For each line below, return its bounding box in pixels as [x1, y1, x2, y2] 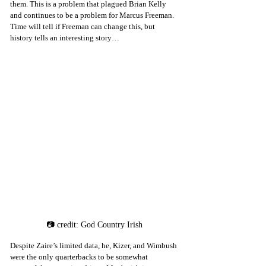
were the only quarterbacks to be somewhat [10, 252, 150, 261]
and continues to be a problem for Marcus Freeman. [10, 10, 176, 20]
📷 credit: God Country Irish [46, 220, 142, 229]
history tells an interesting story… [10, 33, 119, 42]
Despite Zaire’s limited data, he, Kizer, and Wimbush [10, 240, 179, 250]
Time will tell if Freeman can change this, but [10, 21, 157, 31]
